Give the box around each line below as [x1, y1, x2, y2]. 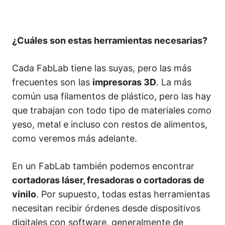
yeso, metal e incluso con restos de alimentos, [12, 119, 207, 130]
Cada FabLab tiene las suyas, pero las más [12, 63, 191, 74]
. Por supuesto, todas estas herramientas [36, 189, 210, 200]
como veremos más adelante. [12, 133, 137, 144]
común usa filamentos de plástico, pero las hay [12, 91, 211, 102]
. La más [156, 77, 191, 88]
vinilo [12, 189, 36, 200]
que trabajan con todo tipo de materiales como [12, 105, 211, 116]
